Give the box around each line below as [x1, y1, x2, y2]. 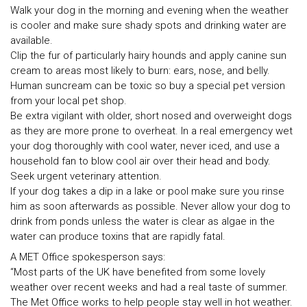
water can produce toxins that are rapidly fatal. [10, 230, 225, 243]
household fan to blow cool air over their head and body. [10, 155, 273, 168]
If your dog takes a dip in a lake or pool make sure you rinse [10, 185, 284, 198]
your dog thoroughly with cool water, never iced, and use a [10, 140, 280, 153]
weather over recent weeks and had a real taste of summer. [10, 280, 288, 293]
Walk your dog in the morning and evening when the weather [10, 4, 288, 17]
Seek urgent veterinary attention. [10, 170, 162, 183]
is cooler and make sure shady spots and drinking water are [10, 19, 286, 32]
